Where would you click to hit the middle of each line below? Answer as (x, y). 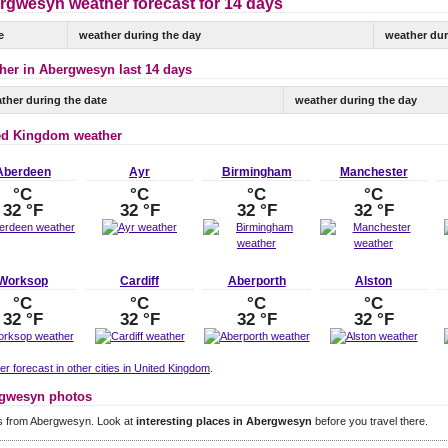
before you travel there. (370, 420)
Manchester (373, 171)
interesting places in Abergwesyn (224, 420)
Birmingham (256, 171)
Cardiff (139, 281)
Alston (373, 281)
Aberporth (256, 281)
